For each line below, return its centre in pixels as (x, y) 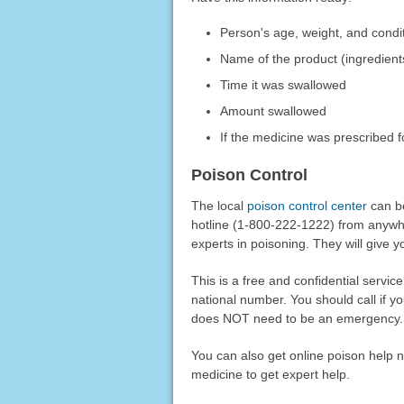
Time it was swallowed (284, 85)
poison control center (307, 206)
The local (219, 206)
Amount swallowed (274, 111)
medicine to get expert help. (270, 375)
